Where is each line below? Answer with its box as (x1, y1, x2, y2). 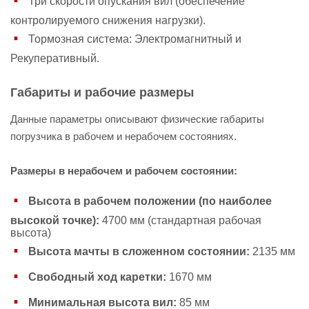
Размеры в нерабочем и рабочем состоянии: (10, 165, 237, 177)
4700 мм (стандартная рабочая (99, 215, 261, 226)
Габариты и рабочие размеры (10, 86, 194, 99)
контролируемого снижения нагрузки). (10, 14, 206, 26)
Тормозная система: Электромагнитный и (28, 32, 241, 45)
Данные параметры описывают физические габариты (10, 113, 264, 125)
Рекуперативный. (10, 52, 99, 64)
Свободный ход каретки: (28, 270, 166, 283)
